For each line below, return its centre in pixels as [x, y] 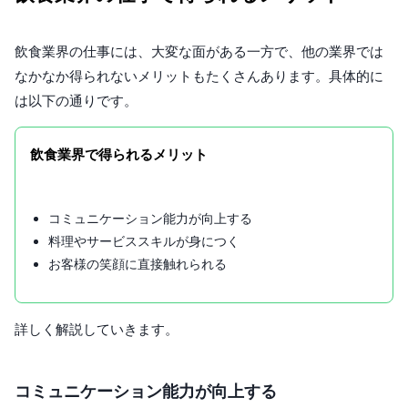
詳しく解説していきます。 [97, 329]
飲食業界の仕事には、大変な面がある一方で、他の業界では [199, 51]
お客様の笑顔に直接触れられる [138, 263]
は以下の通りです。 [76, 100]
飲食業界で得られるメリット [119, 154]
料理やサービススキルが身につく [144, 240]
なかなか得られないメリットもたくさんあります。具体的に [199, 76]
